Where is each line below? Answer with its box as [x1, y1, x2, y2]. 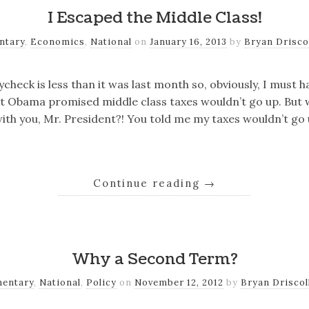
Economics [30, 35, 86, 48]
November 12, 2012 [134, 277, 223, 289]
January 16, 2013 [150, 35, 228, 48]
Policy [86, 277, 117, 289]
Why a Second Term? [71, 248, 238, 270]
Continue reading [93, 177, 204, 190]
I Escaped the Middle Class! [47, 6, 262, 29]
